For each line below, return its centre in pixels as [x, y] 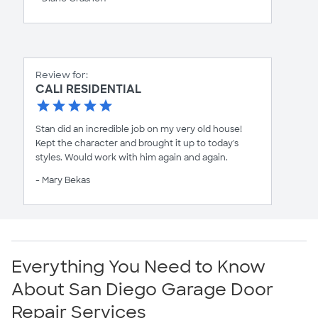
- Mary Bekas [63, 180]
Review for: [62, 75]
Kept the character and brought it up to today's [137, 143]
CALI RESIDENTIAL [88, 89]
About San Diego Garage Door [142, 289]
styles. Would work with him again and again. [132, 158]
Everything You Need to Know [138, 267]
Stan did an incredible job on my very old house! [139, 129]
